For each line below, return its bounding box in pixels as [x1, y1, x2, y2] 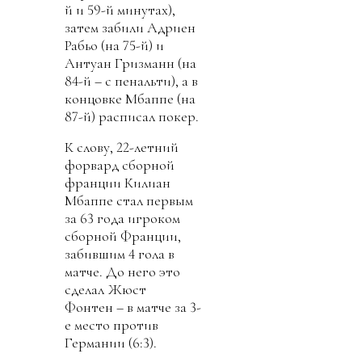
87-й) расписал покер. [65, 107, 199, 126]
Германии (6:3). [65, 334, 157, 352]
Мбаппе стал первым [65, 192, 193, 210]
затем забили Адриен [65, 19, 196, 37]
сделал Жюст [65, 280, 146, 299]
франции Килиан [65, 174, 170, 192]
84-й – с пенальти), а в [65, 72, 198, 90]
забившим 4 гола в [65, 245, 175, 263]
